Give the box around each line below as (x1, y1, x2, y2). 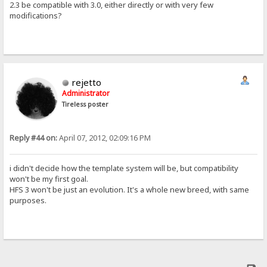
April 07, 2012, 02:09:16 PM (57, 132, 151, 143)
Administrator (62, 88, 110, 98)
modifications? (10, 10, 63, 21)
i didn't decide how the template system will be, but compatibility (10, 163, 239, 174)
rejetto (72, 76, 102, 88)
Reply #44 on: (10, 132, 58, 143)
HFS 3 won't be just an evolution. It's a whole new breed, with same (10, 184, 250, 195)
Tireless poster (62, 100, 109, 108)
